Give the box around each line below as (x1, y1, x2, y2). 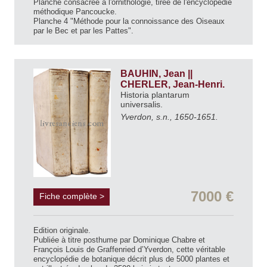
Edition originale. (33, 225, 91, 235)
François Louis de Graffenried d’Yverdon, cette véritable (33, 244, 225, 254)
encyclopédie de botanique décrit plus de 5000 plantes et (33, 254, 229, 263)
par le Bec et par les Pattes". (33, 26, 133, 35)
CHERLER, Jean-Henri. (120, 79, 227, 89)
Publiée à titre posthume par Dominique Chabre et (33, 235, 205, 244)
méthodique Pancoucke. (33, 7, 117, 16)
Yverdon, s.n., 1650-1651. (120, 111, 218, 122)
